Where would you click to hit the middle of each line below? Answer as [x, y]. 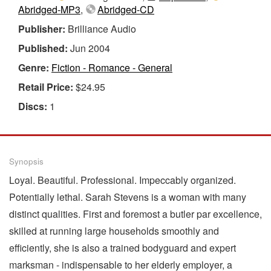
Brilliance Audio [102, 28]
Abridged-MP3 [49, 9]
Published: [44, 48]
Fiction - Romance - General [112, 67]
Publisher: [43, 28]
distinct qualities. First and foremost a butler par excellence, [135, 214]
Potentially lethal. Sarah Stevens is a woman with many [128, 197]
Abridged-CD [126, 9]
